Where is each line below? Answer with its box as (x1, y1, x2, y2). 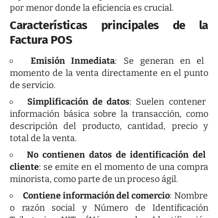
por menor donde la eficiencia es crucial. (10, 2, 174, 13)
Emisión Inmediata (31, 55, 115, 66)
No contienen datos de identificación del (27, 149, 206, 160)
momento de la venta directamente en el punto (10, 67, 208, 78)
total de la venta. (10, 132, 77, 144)
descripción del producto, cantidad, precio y (10, 120, 208, 131)
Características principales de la (10, 18, 208, 32)
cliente (10, 161, 39, 172)
